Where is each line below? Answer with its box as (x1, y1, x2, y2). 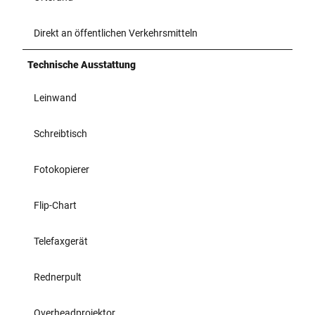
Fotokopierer (34, 163, 89, 175)
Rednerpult (34, 271, 82, 283)
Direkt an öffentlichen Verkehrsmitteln (34, 27, 198, 39)
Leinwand (34, 91, 77, 103)
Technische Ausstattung (27, 58, 136, 70)
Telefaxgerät (34, 235, 88, 247)
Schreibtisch (34, 127, 87, 139)
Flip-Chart (34, 199, 77, 211)
